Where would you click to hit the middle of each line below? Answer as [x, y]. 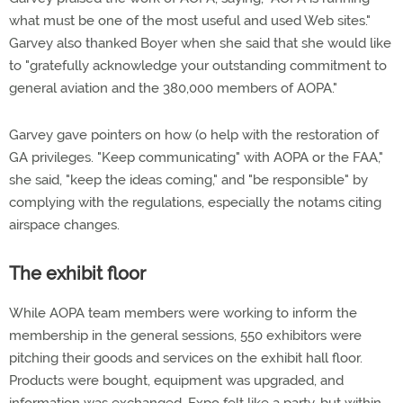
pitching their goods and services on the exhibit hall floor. [186, 358]
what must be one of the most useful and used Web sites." [190, 21]
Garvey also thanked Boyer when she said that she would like [200, 43]
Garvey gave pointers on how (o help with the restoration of [194, 135]
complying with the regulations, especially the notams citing [195, 202]
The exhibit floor [77, 273]
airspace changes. [64, 225]
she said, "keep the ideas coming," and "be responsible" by [188, 180]
